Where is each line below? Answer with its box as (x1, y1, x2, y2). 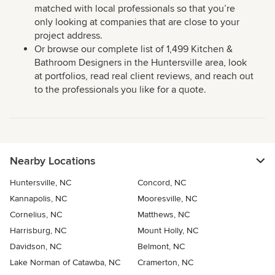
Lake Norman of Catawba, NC (10, 257, 120, 268)
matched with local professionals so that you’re (34, 2, 235, 15)
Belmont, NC (137, 241, 185, 252)
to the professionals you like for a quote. (34, 83, 206, 96)
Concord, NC (137, 177, 186, 188)
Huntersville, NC (10, 177, 71, 188)
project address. (34, 29, 103, 42)
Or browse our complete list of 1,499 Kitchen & (34, 43, 233, 56)
